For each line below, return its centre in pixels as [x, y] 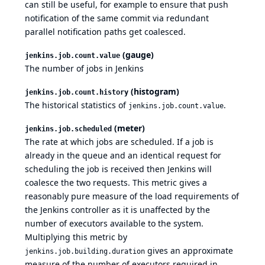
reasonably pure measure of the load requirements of [132, 196]
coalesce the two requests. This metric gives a [116, 183]
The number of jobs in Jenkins [84, 69]
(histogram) [154, 92]
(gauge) [137, 55]
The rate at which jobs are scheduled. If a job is [119, 142]
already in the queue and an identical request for [123, 156]
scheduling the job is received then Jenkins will [118, 169]
